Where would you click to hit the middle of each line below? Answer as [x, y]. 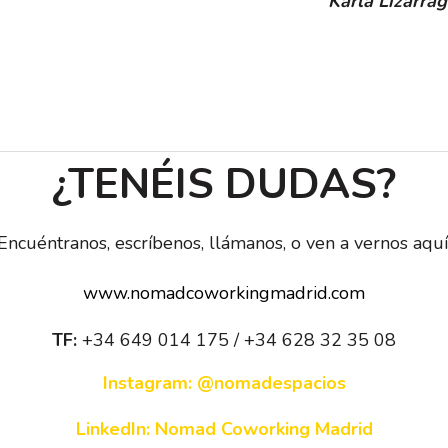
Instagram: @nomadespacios [224, 382]
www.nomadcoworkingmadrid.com [224, 292]
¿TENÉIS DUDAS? [224, 184]
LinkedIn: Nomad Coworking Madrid [224, 428]
